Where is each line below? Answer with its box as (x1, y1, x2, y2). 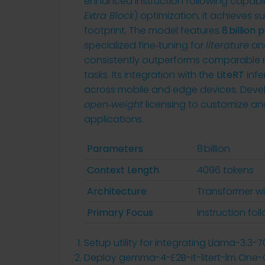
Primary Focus (87, 206, 153, 219)
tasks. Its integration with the (84, 68, 216, 82)
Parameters (87, 142, 143, 156)
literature (206, 38, 249, 52)
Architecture (87, 185, 147, 198)
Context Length (87, 163, 159, 177)
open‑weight (84, 98, 143, 111)
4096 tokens (197, 163, 254, 177)
